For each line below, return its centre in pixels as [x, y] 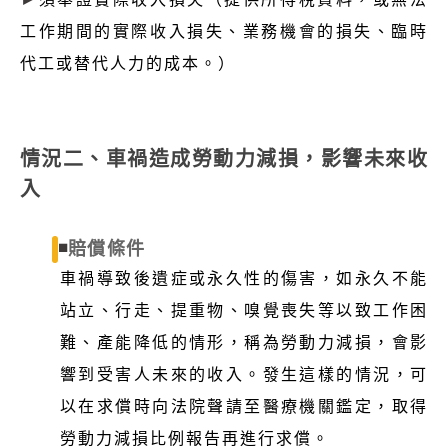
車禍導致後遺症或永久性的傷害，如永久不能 [244, 278]
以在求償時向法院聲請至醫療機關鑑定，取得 [244, 406]
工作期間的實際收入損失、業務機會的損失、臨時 [224, 31]
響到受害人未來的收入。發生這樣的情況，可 [244, 374]
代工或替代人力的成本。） [128, 63]
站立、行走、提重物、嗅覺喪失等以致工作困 [244, 310]
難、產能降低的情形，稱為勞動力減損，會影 [244, 342]
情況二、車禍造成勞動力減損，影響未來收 [224, 158]
